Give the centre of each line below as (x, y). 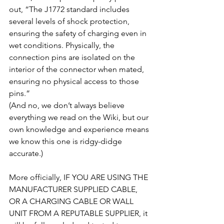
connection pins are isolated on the (73, 57)
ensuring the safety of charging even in (79, 33)
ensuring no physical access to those (75, 81)
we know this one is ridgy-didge (66, 141)
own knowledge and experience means (80, 129)
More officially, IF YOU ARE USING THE (79, 177)
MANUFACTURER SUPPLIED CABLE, (74, 189)
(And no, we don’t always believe (68, 105)
